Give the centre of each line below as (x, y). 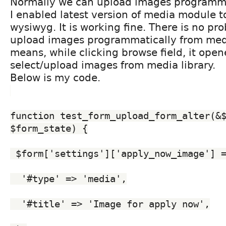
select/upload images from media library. (113, 65)
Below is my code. (55, 77)
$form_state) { (49, 128)
